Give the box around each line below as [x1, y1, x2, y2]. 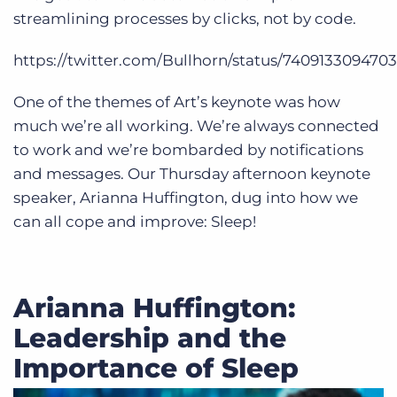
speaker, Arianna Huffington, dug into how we [13, 188, 358, 206]
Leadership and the [13, 321, 286, 354]
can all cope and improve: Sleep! [13, 212, 256, 230]
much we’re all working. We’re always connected [13, 116, 379, 135]
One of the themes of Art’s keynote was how [13, 92, 340, 111]
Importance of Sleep [13, 351, 299, 385]
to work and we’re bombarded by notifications [13, 140, 363, 159]
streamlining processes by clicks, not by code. [13, 9, 356, 27]
